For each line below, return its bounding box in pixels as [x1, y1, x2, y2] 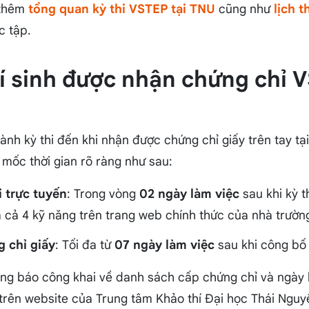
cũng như [215, 1, 274, 17]
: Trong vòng [66, 186, 139, 202]
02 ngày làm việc [139, 186, 239, 202]
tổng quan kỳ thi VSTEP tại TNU [28, 1, 215, 17]
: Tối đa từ [54, 237, 114, 253]
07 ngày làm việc [114, 237, 215, 253]
